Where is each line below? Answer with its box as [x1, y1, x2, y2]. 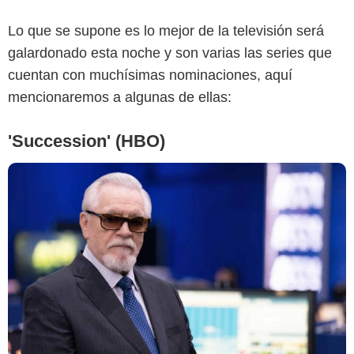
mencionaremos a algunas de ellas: [8, 88, 232, 105]
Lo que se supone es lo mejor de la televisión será [8, 22, 324, 39]
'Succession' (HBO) [8, 130, 165, 151]
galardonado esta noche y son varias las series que [8, 44, 332, 61]
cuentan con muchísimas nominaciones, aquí [8, 66, 292, 83]
